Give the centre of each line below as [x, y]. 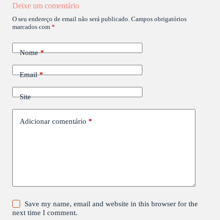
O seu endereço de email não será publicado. [71, 19]
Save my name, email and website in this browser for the [111, 204]
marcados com [32, 27]
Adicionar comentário [53, 121]
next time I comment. [45, 213]
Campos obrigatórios [159, 19]
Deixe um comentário [46, 6]
